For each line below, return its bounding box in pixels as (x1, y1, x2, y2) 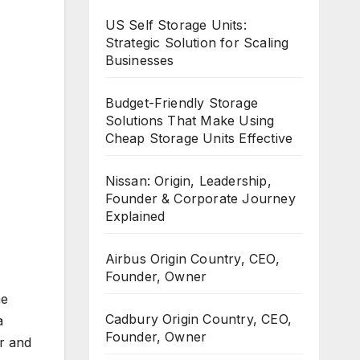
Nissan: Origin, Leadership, (104, 173, 272, 189)
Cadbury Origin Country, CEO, (104, 311, 292, 327)
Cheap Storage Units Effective (104, 130, 293, 146)
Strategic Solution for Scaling (104, 35, 289, 51)
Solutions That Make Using (104, 112, 275, 129)
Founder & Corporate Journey (104, 190, 296, 207)
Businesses (104, 52, 174, 68)
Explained (104, 208, 166, 224)
